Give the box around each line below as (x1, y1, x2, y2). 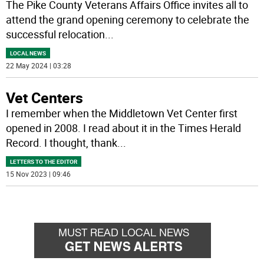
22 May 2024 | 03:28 (6, 61, 72, 71)
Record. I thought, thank (6, 136, 118, 150)
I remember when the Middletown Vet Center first (6, 106, 238, 121)
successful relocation (6, 27, 105, 42)
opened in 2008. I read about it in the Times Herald (6, 121, 242, 136)
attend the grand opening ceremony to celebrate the (6, 12, 250, 27)
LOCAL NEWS (10, 49, 47, 58)
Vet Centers (6, 88, 84, 108)
